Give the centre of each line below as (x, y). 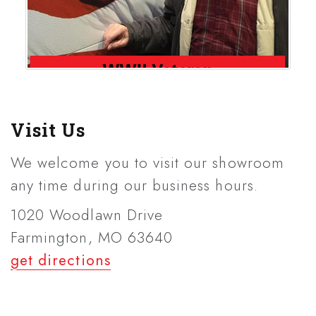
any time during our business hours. (134, 185)
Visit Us (48, 130)
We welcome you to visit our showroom (147, 163)
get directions (61, 260)
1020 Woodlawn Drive (87, 215)
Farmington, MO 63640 (92, 237)
